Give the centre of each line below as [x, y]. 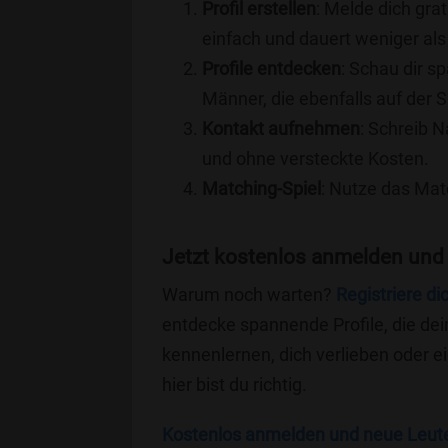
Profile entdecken [271, 68]
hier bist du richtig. [234, 384]
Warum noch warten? [249, 294]
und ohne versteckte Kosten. [315, 158]
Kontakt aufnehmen [281, 128]
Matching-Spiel [261, 188]
